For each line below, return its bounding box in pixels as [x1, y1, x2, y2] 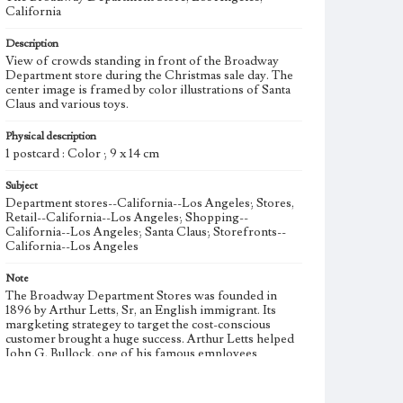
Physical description [5, 130, 96, 143]
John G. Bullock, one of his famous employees [5, 345, 257, 362]
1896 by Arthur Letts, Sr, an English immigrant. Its [5, 302, 276, 318]
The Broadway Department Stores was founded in [5, 288, 277, 304]
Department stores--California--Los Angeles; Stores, [5, 195, 294, 211]
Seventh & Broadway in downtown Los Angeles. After [5, 374, 301, 390]
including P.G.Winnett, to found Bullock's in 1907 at [5, 360, 287, 376]
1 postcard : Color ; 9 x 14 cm [5, 146, 159, 162]
